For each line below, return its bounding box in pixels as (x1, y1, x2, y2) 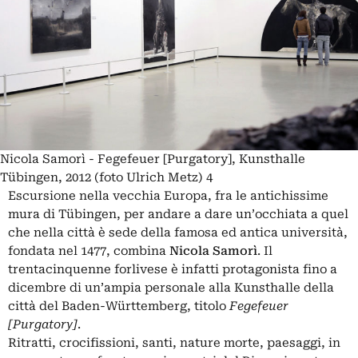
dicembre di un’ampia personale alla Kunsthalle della (8, 280, 334, 295)
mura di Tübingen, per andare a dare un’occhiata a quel (8, 206, 348, 221)
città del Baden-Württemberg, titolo (8, 298, 229, 313)
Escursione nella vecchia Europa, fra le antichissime (8, 188, 328, 203)
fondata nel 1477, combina (8, 243, 169, 258)
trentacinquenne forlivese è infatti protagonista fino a (8, 261, 337, 276)
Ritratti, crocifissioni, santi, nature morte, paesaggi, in (8, 335, 340, 350)
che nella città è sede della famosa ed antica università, (8, 225, 348, 240)
